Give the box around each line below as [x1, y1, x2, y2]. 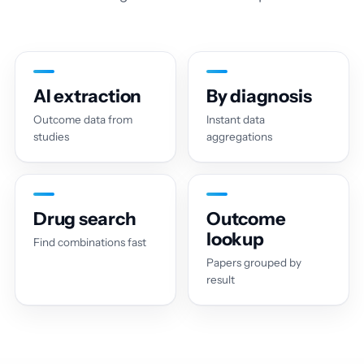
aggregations [206, 129, 272, 143]
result [206, 272, 235, 286]
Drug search [33, 207, 136, 230]
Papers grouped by [206, 255, 301, 269]
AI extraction [33, 84, 142, 107]
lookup [206, 227, 264, 250]
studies [33, 129, 69, 143]
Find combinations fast [33, 235, 146, 249]
